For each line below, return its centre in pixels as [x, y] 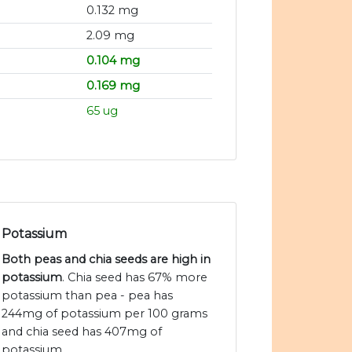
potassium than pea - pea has [87, 296]
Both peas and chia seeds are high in [106, 260]
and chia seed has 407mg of [82, 332]
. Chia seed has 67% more [135, 278]
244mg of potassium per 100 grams [104, 314]
